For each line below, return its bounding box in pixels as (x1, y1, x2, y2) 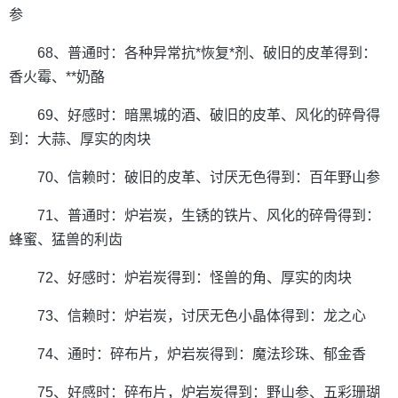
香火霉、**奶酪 (9, 69, 105, 84)
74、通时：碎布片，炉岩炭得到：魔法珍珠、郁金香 (37, 346, 366, 362)
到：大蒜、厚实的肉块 (9, 131, 151, 147)
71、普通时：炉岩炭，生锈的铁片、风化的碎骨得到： (37, 208, 380, 223)
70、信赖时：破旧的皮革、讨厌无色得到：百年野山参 (37, 170, 380, 185)
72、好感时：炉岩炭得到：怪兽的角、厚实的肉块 (37, 270, 352, 285)
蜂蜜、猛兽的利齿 (9, 232, 123, 247)
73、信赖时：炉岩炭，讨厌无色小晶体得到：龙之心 (37, 308, 366, 323)
